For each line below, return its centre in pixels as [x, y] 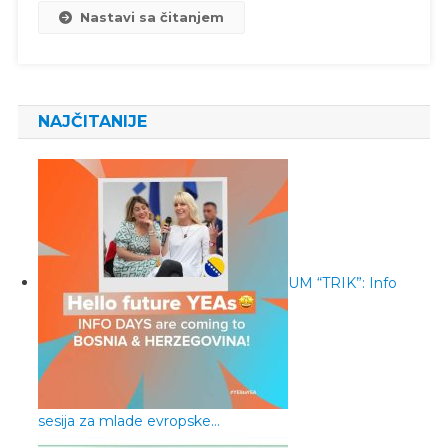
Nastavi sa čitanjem [151, 16]
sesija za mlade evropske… [128, 420]
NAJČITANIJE [92, 121]
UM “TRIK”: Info [342, 282]
